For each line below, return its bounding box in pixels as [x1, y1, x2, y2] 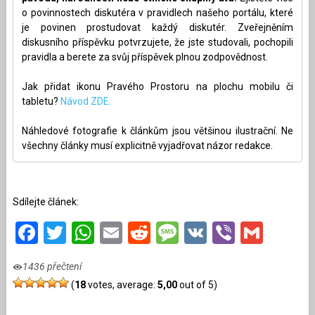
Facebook [37, 219, 131, 247]
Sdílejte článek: [12, 196, 79, 208]
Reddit [150, 219, 212, 247]
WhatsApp [94, 219, 195, 247]
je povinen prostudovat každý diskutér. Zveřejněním [21, 22, 294, 34]
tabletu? [21, 96, 60, 108]
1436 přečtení [22, 261, 82, 273]
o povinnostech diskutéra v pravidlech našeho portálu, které [21, 7, 294, 19]
